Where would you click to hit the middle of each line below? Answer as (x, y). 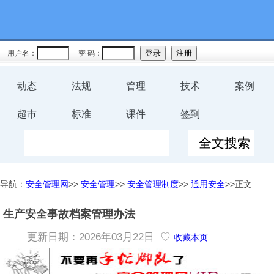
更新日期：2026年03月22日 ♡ (99, 237)
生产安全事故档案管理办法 (69, 214)
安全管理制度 (153, 184)
